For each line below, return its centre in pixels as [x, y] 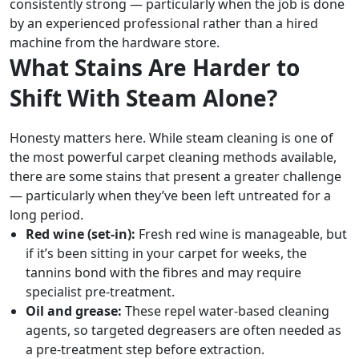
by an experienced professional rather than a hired [164, 24]
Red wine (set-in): [82, 234]
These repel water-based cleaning [227, 311]
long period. [46, 215]
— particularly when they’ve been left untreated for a [170, 196]
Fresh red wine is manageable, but [243, 234]
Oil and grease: [75, 311]
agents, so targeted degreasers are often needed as [184, 331]
